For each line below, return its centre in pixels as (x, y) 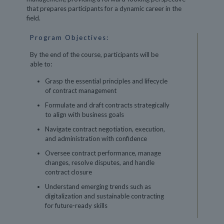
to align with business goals (84, 114)
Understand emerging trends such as (98, 186)
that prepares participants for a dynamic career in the (104, 8)
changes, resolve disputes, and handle (99, 162)
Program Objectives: (69, 37)
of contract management (80, 90)
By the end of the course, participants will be (94, 54)
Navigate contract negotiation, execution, (105, 129)
